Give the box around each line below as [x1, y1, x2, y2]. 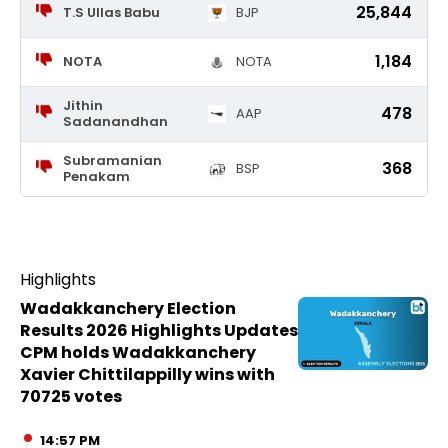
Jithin [62, 96, 103, 115]
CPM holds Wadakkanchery [20, 341, 256, 364]
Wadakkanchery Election [20, 297, 236, 320]
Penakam [62, 167, 130, 186]
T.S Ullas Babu [62, 3, 160, 22]
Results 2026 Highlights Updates [20, 319, 298, 342]
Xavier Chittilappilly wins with [20, 363, 275, 386]
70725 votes [20, 385, 122, 408]
